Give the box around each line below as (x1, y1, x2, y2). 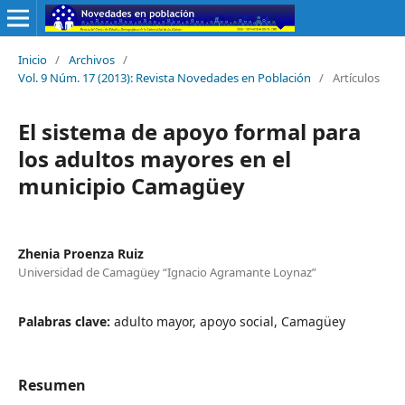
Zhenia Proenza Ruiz (17, 244, 144, 262)
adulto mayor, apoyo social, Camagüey (113, 312, 345, 330)
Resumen (17, 374, 86, 395)
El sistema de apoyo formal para (17, 116, 361, 146)
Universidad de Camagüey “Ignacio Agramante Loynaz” (17, 263, 316, 280)
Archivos (68, 51, 115, 68)
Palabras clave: (17, 312, 114, 330)
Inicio (17, 51, 47, 68)
